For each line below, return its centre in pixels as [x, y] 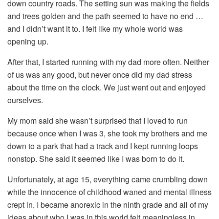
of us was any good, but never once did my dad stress [100, 74]
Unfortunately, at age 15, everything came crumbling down [108, 179]
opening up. [28, 41]
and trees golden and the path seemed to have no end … [105, 16]
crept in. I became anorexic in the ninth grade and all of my [108, 204]
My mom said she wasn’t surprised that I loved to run [98, 120]
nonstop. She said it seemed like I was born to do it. [96, 158]
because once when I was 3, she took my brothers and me [107, 133]
